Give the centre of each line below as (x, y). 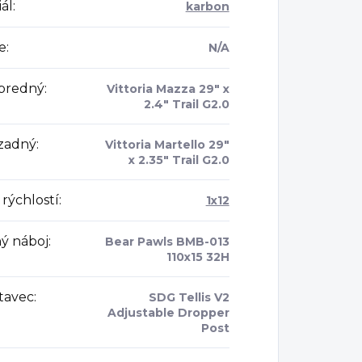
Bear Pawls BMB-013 (167, 242)
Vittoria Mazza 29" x (168, 89)
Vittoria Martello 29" (167, 145)
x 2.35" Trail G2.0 (179, 160)
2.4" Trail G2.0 (186, 105)
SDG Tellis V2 (189, 298)
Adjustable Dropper (168, 313)
